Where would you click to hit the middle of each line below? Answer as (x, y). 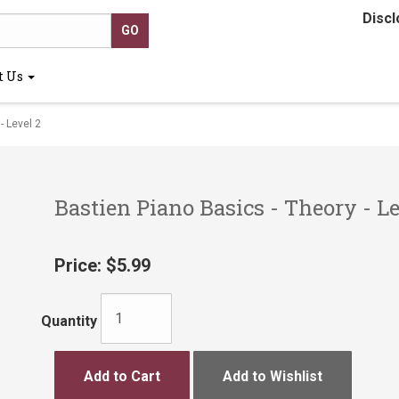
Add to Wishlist (272, 376)
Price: (77, 265)
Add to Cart (122, 376)
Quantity (69, 321)
